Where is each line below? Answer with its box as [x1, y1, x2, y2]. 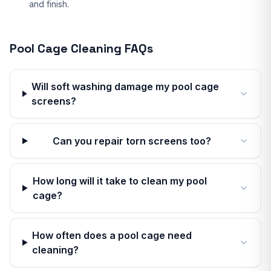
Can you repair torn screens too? [53, 135, 212, 147]
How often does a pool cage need [32, 229, 192, 241]
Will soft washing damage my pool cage [31, 80, 220, 93]
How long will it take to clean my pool [32, 175, 207, 187]
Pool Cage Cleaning [10, 41, 122, 56]
